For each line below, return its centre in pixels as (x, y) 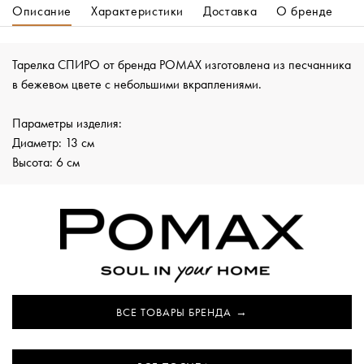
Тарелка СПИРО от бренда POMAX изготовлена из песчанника (182, 65)
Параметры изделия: (67, 123)
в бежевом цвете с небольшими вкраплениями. (137, 84)
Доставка (230, 11)
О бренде (305, 11)
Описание (42, 11)
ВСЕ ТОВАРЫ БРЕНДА (174, 312)
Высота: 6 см (46, 162)
